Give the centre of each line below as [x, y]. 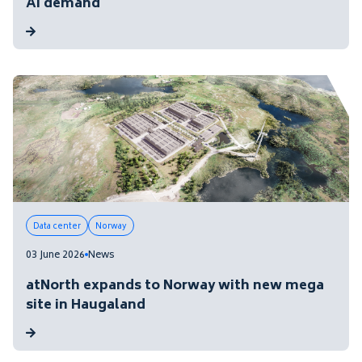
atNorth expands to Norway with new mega [175, 286]
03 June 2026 [55, 256]
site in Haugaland [86, 305]
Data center [57, 227]
